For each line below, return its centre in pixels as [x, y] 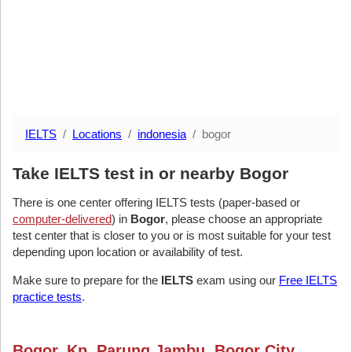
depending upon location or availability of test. [128, 252]
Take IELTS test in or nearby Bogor [150, 173]
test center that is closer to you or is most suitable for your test [172, 235]
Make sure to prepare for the [87, 280]
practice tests [47, 297]
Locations [97, 134]
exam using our [236, 280]
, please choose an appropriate [244, 219]
